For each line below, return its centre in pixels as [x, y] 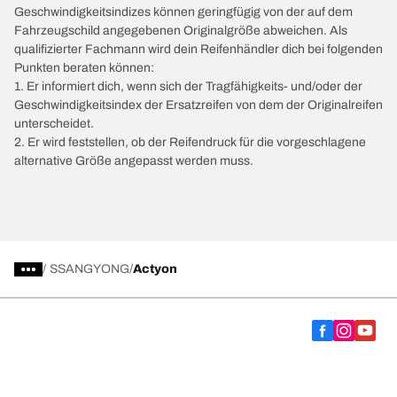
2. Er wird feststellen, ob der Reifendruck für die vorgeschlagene [190, 143]
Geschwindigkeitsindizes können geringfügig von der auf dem [183, 12]
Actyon [155, 269]
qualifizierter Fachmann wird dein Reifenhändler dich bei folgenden [198, 50]
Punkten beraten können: [84, 68]
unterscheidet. [54, 124]
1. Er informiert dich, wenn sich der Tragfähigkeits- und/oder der [188, 87]
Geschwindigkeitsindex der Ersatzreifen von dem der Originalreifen [198, 105]
